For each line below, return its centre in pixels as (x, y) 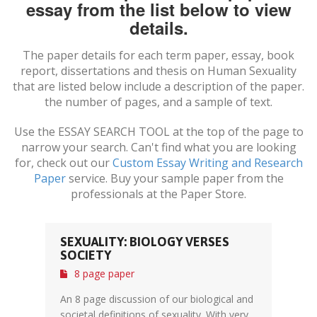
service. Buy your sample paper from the (174, 178)
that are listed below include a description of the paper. (158, 86)
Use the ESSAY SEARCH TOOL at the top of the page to (158, 132)
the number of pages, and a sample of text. (158, 102)
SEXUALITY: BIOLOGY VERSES (145, 242)
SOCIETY (86, 255)
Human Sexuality (252, 71)
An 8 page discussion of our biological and (157, 299)
